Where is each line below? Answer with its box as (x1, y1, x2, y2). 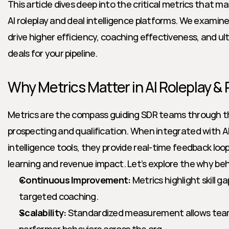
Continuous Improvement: (19, 174, 131, 186)
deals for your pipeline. (8, 47, 99, 59)
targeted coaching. (19, 190, 99, 202)
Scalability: (19, 207, 66, 219)
